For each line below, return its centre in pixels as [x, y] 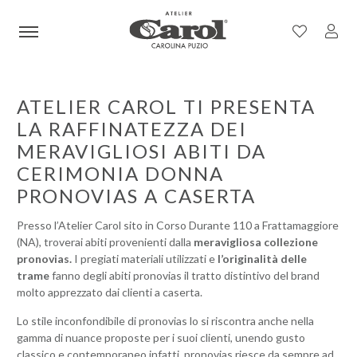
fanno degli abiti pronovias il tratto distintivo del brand [185, 275]
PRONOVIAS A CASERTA [136, 196]
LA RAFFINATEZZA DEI [131, 129]
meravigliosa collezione [255, 242]
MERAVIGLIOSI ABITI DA [141, 151]
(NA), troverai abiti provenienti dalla [105, 242]
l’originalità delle [262, 259]
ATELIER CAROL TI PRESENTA [166, 106]
